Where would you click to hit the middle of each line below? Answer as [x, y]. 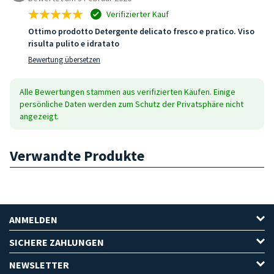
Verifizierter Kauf [137, 14]
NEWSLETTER [39, 265]
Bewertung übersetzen [64, 59]
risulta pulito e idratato [74, 43]
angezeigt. [39, 116]
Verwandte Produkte [77, 155]
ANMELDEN [33, 219]
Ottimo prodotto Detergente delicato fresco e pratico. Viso [141, 31]
